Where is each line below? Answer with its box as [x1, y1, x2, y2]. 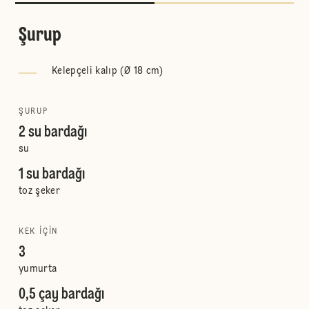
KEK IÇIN [18, 228, 59, 236]
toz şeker [18, 186, 61, 196]
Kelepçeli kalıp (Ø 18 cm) [51, 66, 163, 76]
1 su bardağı [18, 167, 85, 182]
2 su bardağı [18, 125, 87, 140]
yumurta [18, 264, 57, 274]
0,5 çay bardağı [18, 287, 104, 302]
